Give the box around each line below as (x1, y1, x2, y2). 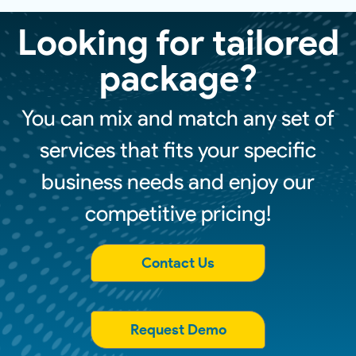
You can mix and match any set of (21, 105, 335, 131)
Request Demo (130, 321, 226, 339)
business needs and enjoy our (41, 168, 315, 195)
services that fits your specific (40, 137, 316, 163)
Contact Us (141, 254, 215, 272)
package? (99, 56, 257, 99)
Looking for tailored (17, 21, 339, 64)
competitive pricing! (85, 200, 271, 226)
